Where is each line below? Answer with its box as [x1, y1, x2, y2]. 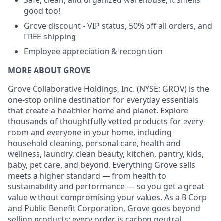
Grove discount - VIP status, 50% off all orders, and [24, 20, 212, 31]
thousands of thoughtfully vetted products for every [8, 116, 203, 127]
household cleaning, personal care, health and [8, 138, 181, 148]
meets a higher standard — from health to [8, 170, 166, 181]
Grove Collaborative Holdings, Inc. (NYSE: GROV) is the [8, 83, 209, 94]
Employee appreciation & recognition [24, 46, 163, 57]
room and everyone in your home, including [8, 127, 172, 138]
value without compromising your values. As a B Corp [8, 192, 207, 203]
